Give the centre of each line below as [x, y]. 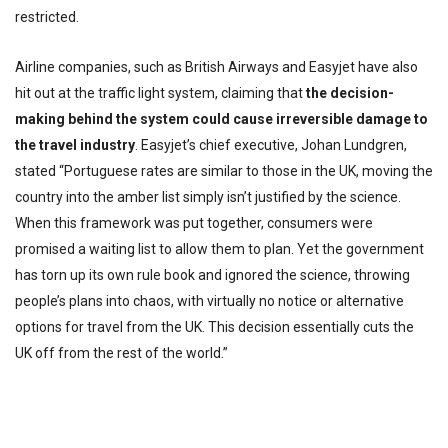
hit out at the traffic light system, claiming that [160, 93]
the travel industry [75, 145]
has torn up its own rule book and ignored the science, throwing [212, 275]
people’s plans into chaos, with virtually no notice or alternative [209, 301]
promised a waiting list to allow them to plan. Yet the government [219, 249]
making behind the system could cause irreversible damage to [221, 119]
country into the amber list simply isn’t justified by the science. [208, 197]
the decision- [350, 93]
